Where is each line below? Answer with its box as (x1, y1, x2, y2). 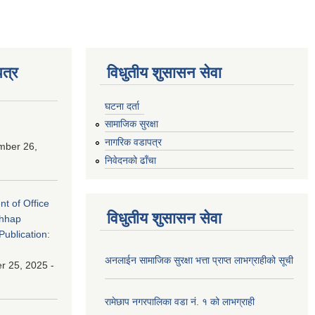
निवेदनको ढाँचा (105, 154, 156, 166)
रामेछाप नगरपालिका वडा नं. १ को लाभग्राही (105, 295, 255, 307)
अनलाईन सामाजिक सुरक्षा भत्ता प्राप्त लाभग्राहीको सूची (105, 254, 293, 266)
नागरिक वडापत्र (105, 136, 162, 148)
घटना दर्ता (105, 100, 139, 112)
